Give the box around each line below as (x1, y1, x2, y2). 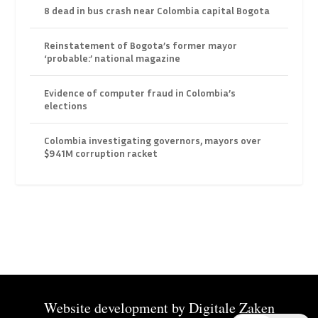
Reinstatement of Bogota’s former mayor (44, 39, 238, 52)
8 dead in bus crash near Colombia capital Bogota (44, 4, 270, 17)
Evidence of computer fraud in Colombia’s (44, 87, 236, 99)
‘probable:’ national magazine (44, 52, 181, 65)
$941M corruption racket (44, 147, 158, 160)
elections (44, 99, 88, 112)
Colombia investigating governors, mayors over (44, 134, 262, 147)
